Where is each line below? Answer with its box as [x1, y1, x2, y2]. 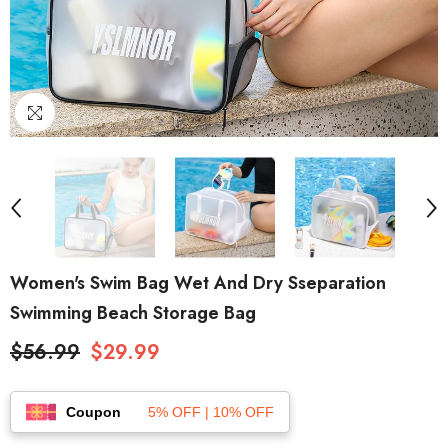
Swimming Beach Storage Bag [10, 300, 256, 326]
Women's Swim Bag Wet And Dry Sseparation [10, 270, 386, 296]
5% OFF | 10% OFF [148, 403, 274, 420]
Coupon [66, 403, 121, 420]
